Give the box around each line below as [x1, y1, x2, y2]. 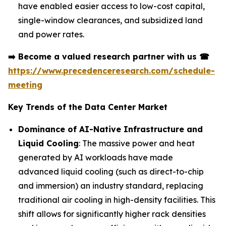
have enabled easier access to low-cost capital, [18, 1, 205, 12]
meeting [8, 80, 42, 90]
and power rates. [18, 29, 84, 40]
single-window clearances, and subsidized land [18, 15, 203, 26]
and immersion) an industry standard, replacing [18, 181, 203, 191]
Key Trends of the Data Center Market [8, 102, 167, 112]
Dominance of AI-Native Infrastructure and [18, 124, 203, 135]
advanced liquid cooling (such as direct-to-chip [18, 166, 204, 177]
